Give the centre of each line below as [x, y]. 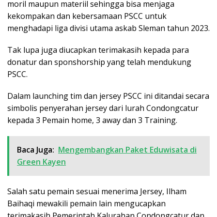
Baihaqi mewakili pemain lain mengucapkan [86, 203]
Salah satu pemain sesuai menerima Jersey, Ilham [97, 191]
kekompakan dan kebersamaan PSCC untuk [87, 16]
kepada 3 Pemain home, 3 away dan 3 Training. [92, 120]
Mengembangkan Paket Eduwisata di [127, 149]
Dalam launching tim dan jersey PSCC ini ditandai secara [108, 96]
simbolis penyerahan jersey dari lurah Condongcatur [103, 108]
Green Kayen [41, 162]
